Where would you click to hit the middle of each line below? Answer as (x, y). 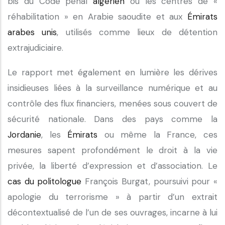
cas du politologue (45, 181)
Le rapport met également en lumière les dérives (113, 72)
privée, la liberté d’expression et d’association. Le (113, 166)
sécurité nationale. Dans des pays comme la (113, 119)
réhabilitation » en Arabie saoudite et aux (97, 17)
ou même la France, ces (158, 135)
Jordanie (24, 135)
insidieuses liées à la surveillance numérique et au (113, 88)
